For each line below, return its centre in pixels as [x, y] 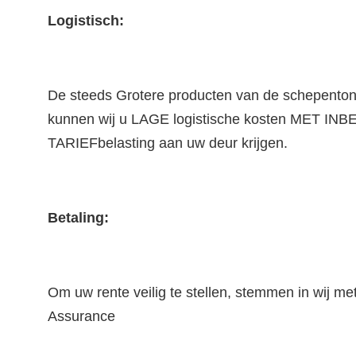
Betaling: [78, 218]
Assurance [81, 316]
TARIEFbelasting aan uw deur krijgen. [168, 143]
